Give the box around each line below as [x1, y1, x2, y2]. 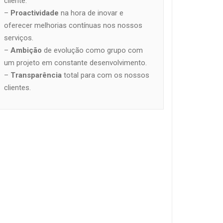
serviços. [3, 33, 33, 42]
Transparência [8, 70, 62, 80]
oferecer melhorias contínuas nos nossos [3, 20, 142, 30]
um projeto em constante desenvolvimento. [3, 58, 147, 67]
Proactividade [8, 8, 59, 17]
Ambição [8, 45, 42, 55]
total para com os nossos [61, 70, 149, 80]
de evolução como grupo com [41, 45, 143, 55]
